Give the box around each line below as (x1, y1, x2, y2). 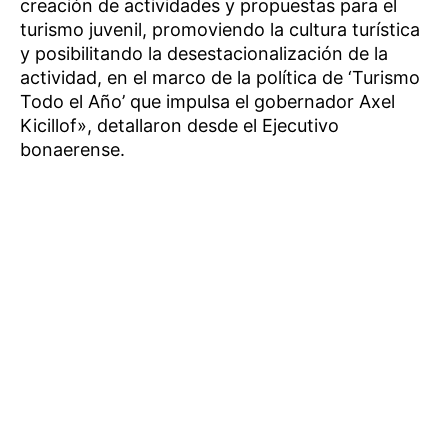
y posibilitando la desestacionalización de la (20, 43, 388, 65)
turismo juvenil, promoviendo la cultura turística (20, 19, 420, 41)
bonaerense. (20, 139, 125, 161)
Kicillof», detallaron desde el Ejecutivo (20, 115, 339, 137)
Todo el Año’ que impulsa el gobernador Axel (20, 91, 395, 113)
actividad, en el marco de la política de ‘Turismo (20, 67, 420, 89)
